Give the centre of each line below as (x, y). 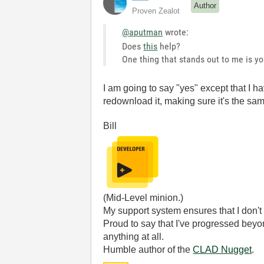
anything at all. (134, 237)
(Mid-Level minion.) (143, 198)
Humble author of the (148, 250)
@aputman (143, 32)
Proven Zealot (156, 11)
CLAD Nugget (222, 250)
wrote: (176, 32)
